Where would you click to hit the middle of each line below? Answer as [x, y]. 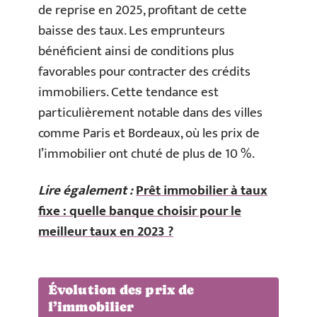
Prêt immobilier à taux [202, 190]
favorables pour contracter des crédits [144, 72]
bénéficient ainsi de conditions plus [136, 51]
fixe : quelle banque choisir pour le [140, 211]
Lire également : [86, 190]
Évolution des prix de [121, 290]
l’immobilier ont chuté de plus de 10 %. [146, 154]
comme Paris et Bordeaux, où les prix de [149, 133]
